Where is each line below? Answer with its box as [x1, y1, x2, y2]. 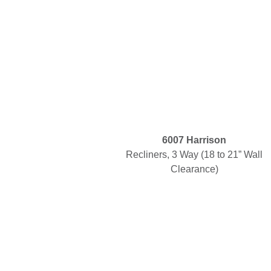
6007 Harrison [162, 135, 226, 145]
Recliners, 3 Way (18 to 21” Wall [126, 149, 263, 160]
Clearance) [170, 164, 218, 174]
